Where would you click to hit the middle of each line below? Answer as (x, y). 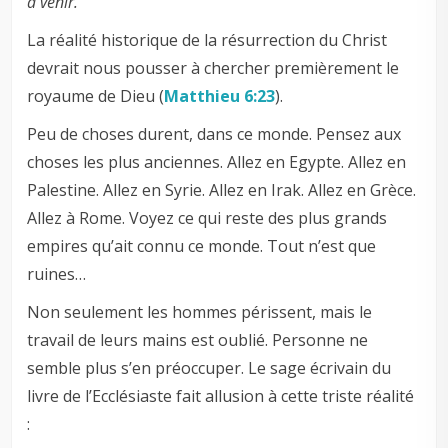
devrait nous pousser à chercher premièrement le (213, 68)
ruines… (57, 274)
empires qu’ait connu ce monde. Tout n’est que (202, 246)
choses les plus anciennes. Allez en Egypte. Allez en (217, 162)
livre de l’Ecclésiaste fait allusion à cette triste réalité (221, 396)
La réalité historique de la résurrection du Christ (207, 40)
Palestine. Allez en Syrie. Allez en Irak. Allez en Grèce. (222, 190)
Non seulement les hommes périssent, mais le (200, 312)
